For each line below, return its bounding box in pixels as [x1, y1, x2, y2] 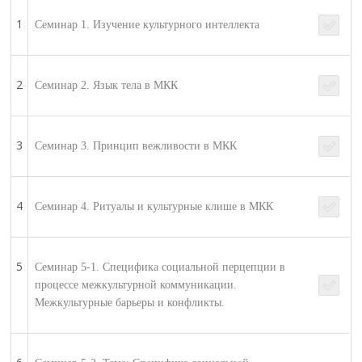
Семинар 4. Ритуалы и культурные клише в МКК [35, 200, 274, 213]
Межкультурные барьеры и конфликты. [35, 297, 225, 309]
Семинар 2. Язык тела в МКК [35, 79, 179, 92]
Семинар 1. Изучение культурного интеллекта [35, 19, 260, 32]
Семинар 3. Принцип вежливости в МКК [35, 140, 238, 153]
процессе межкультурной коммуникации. [35, 279, 238, 292]
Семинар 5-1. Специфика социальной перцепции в [35, 261, 286, 274]
